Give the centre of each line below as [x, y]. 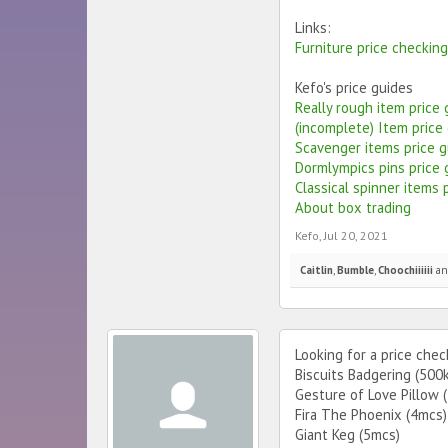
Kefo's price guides [354, 87]
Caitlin [316, 270]
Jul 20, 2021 [356, 235]
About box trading [353, 207]
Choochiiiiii [405, 270]
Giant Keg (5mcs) [347, 434]
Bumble [355, 270]
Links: [313, 27]
